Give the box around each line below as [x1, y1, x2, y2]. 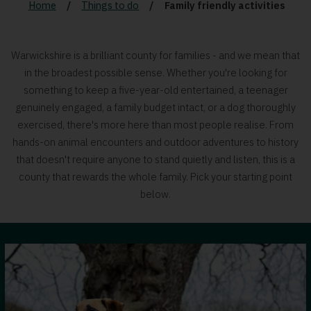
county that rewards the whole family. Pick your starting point [19, 169, 292, 183]
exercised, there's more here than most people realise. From [17, 117, 294, 131]
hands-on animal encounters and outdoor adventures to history [12, 135, 299, 149]
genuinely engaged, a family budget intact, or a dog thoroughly [15, 100, 296, 114]
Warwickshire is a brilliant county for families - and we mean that [11, 48, 300, 62]
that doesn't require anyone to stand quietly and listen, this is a [16, 152, 295, 166]
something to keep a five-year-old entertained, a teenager [23, 83, 288, 96]
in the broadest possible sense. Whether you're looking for [24, 65, 287, 79]
